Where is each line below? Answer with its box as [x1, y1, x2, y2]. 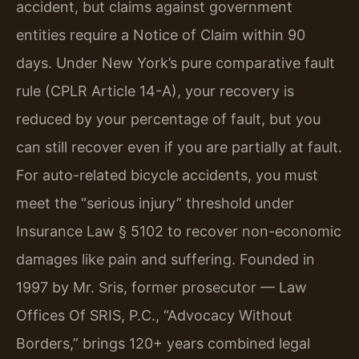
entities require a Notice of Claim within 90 [16, 26, 305, 43]
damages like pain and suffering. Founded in [16, 250, 315, 268]
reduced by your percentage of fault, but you [16, 110, 321, 127]
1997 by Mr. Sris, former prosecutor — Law [16, 278, 307, 296]
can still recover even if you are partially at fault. [16, 138, 342, 155]
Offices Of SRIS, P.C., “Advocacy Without [16, 306, 292, 324]
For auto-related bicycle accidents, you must [16, 166, 318, 184]
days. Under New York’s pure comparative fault [16, 54, 335, 71]
